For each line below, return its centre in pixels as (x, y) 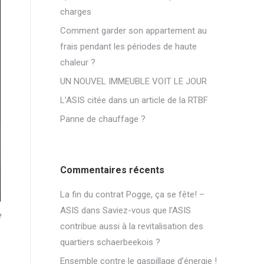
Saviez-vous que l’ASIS (147, 210)
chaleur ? (78, 62)
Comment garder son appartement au (133, 31)
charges (76, 12)
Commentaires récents (112, 170)
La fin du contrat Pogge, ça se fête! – (132, 194)
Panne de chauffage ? (103, 119)
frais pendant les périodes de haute (128, 47)
